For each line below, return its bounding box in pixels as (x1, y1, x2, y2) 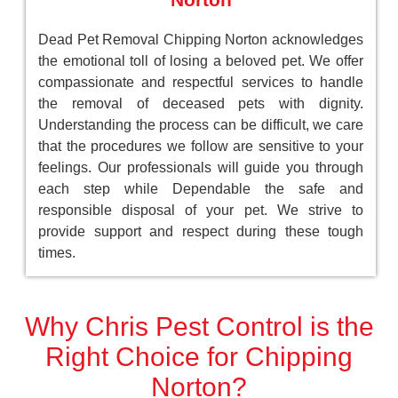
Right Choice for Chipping (45, 341, 353, 371)
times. (38, 244, 76, 260)
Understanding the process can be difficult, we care (38, 116, 363, 132)
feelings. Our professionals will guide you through (38, 159, 363, 175)
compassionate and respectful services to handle (38, 74, 363, 90)
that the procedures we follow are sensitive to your (38, 138, 363, 154)
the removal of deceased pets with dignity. (38, 95, 363, 111)
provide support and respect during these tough (38, 223, 363, 239)
